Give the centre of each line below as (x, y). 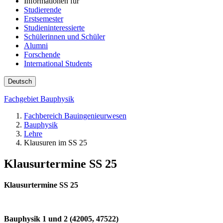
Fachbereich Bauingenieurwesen (75, 115)
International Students (58, 63)
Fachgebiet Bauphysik (39, 99)
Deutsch (20, 81)
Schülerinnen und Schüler (64, 36)
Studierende (43, 9)
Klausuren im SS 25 (56, 142)
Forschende (42, 54)
